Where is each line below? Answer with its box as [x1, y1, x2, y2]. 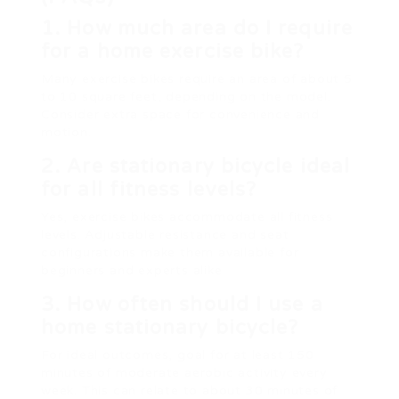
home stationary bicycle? [41, 315, 299, 339]
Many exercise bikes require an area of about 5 [41, 70, 353, 86]
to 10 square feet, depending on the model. [41, 88, 331, 104]
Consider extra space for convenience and [41, 106, 320, 122]
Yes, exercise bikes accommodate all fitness [41, 208, 333, 224]
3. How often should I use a [41, 292, 323, 316]
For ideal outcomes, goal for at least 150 [41, 346, 314, 362]
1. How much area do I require [41, 16, 353, 40]
